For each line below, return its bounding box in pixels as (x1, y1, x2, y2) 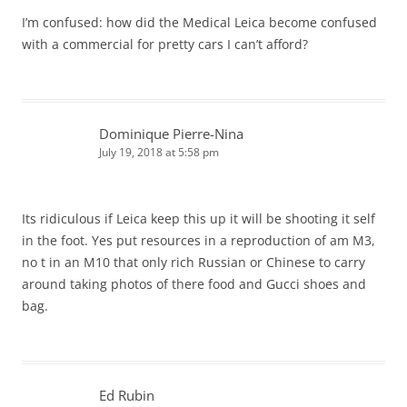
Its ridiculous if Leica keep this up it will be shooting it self (22, 210, 375, 228)
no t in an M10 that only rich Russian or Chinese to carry (22, 253, 365, 272)
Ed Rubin (99, 386, 154, 405)
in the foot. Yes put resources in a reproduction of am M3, (22, 232, 375, 250)
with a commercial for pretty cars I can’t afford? (22, 35, 308, 54)
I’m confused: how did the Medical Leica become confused (22, 14, 377, 32)
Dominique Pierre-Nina (99, 124, 243, 144)
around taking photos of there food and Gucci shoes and (22, 275, 366, 293)
